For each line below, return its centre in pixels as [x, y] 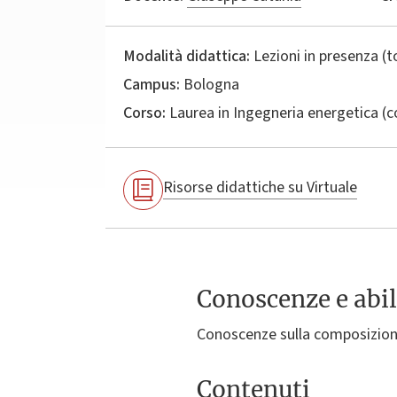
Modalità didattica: [187, 56]
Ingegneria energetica [306, 113]
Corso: [144, 113]
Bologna [210, 84]
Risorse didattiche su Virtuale [260, 188]
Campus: [152, 84]
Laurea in [199, 113]
